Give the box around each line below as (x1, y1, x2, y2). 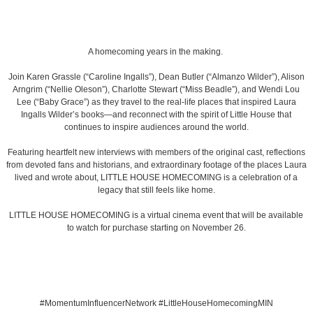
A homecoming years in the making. (87, 47, 225, 57)
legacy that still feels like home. (97, 185, 215, 196)
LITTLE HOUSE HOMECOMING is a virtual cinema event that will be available (9, 210, 304, 221)
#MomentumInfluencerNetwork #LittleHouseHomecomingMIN (39, 298, 273, 309)
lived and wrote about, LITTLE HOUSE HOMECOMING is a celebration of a (15, 173, 298, 183)
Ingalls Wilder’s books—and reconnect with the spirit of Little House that (21, 110, 292, 120)
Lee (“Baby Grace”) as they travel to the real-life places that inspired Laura (16, 97, 296, 108)
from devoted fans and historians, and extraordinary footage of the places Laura (6, 160, 307, 170)
